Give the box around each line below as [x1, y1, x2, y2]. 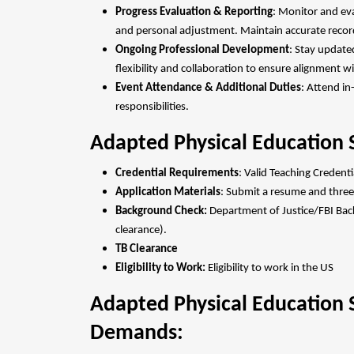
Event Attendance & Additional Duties [115, 82, 301, 94]
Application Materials [115, 186, 220, 198]
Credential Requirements [115, 168, 239, 179]
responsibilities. [115, 101, 189, 113]
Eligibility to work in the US [205, 262, 333, 274]
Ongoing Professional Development [115, 44, 289, 56]
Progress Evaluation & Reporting [115, 6, 273, 18]
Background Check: [115, 205, 209, 217]
